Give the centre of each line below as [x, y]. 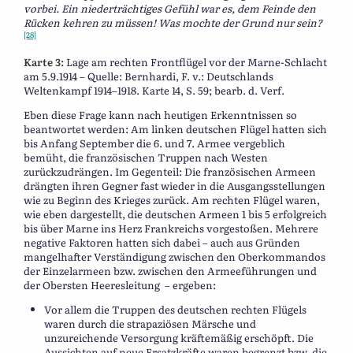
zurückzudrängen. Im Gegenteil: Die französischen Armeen [170, 171]
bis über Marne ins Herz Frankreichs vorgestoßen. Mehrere [171, 228]
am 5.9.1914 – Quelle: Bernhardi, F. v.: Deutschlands [149, 76]
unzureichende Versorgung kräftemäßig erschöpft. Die [179, 337]
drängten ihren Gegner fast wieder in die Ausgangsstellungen [175, 185]
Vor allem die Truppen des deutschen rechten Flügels [175, 309]
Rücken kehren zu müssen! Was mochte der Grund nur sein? [173, 22]
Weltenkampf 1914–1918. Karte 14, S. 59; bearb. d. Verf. [154, 90]
